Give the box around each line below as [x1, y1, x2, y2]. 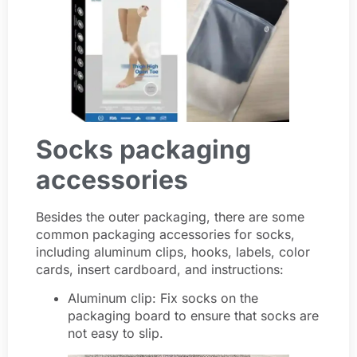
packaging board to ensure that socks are [68, 308, 319, 324]
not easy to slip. [68, 325, 163, 342]
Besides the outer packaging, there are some [36, 208, 304, 225]
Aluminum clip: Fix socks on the [68, 290, 258, 307]
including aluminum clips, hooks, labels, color [36, 243, 310, 260]
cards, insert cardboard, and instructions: [36, 261, 284, 277]
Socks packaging [36, 133, 251, 165]
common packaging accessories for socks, [36, 226, 295, 242]
